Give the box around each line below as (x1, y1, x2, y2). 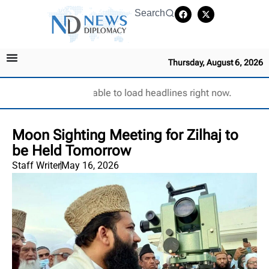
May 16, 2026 (61, 159, 119, 171)
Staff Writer (12, 159, 61, 171)
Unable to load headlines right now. (80, 86, 232, 98)
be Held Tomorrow (12, 142, 131, 159)
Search (134, 8, 165, 18)
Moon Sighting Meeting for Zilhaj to (12, 126, 238, 144)
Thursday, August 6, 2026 (168, 57, 263, 67)
